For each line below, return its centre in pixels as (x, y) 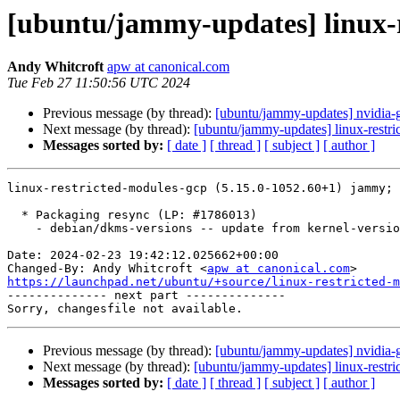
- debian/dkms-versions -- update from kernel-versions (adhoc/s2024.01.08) (21, 229)
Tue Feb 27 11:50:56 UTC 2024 (99, 83)
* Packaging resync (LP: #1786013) (14, 215)
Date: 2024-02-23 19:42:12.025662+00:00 (143, 255)
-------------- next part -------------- (146, 296)
